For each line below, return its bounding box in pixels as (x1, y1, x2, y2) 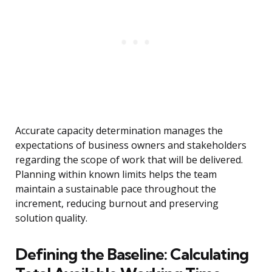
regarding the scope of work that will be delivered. (15, 153, 243, 167)
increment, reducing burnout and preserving (15, 197, 219, 211)
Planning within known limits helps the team (15, 168, 217, 182)
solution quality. (15, 211, 87, 225)
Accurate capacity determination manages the (15, 124, 223, 138)
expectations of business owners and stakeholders (15, 138, 246, 152)
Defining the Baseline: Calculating (15, 244, 248, 265)
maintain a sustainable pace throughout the (15, 182, 216, 196)
